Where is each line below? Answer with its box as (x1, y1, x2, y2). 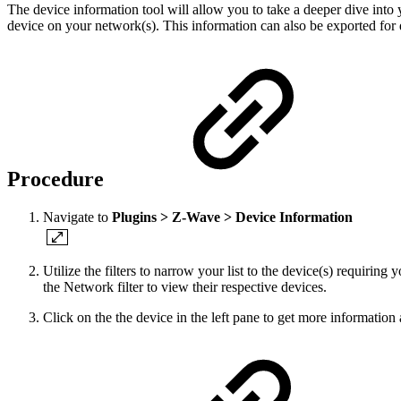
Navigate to (43, 209, 112, 226)
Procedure (7, 167, 109, 192)
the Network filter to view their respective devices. (43, 279, 327, 295)
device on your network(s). (7, 18, 163, 34)
